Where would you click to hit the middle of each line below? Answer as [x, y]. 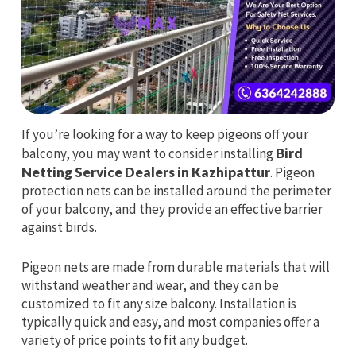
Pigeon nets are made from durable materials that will [175, 267]
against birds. [59, 227]
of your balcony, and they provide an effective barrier [172, 209]
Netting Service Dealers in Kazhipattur [145, 172]
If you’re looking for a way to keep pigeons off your [164, 134]
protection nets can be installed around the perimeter [176, 190]
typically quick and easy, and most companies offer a [170, 321]
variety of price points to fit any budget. [134, 340]
